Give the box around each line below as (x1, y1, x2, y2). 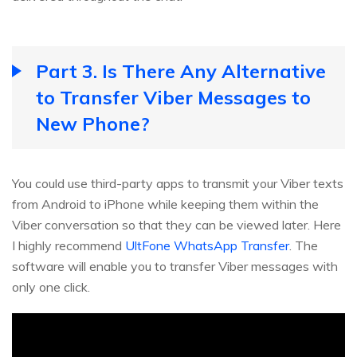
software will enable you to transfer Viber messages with (12, 258, 338, 275)
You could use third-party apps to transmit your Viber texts (12, 175, 343, 192)
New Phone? (36, 112, 149, 136)
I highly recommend (12, 237, 125, 254)
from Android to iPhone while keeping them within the (12, 196, 319, 213)
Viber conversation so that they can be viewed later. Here (12, 217, 341, 233)
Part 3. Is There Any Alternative (36, 59, 326, 84)
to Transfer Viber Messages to (36, 85, 311, 110)
